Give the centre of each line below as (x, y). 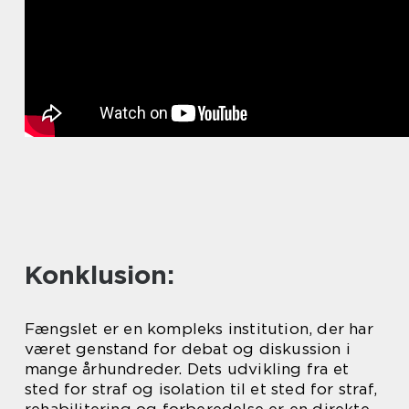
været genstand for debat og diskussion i (188, 349)
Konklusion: (100, 275)
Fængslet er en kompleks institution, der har (199, 329)
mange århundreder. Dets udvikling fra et (187, 369)
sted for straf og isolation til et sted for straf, (201, 389)
